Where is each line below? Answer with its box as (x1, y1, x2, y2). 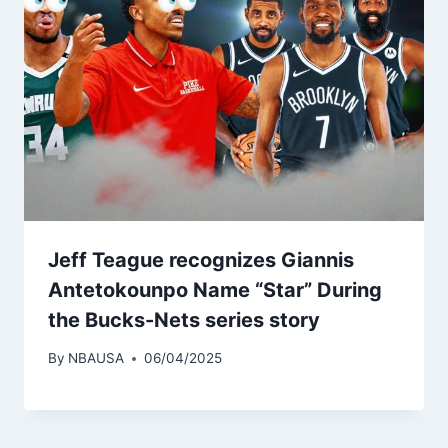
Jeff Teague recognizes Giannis (48, 247, 354, 272)
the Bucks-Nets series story (48, 307, 320, 332)
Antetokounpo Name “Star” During (48, 277, 382, 302)
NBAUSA (68, 350, 125, 367)
